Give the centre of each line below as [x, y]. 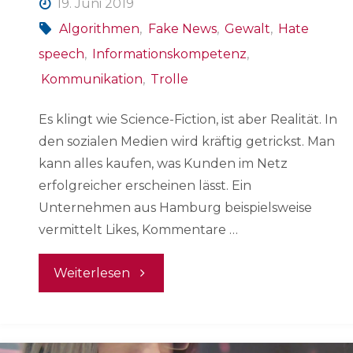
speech [61, 54]
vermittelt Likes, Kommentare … [138, 230]
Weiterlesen [92, 273]
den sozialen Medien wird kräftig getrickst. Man [187, 142]
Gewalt [247, 29]
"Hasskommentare [189, 272]
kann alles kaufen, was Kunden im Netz [163, 164]
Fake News [182, 29]
